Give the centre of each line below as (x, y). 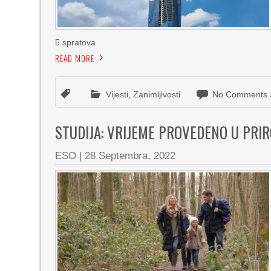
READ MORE (75, 58)
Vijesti (117, 94)
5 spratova (76, 42)
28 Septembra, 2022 (130, 156)
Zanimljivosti (157, 94)
